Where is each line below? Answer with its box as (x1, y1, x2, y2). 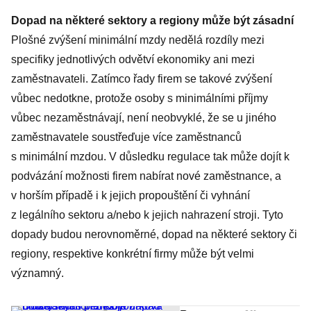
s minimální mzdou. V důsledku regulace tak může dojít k (11, 151, 289, 162)
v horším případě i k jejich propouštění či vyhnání (11, 190, 250, 201)
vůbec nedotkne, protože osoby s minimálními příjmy (11, 92, 268, 104)
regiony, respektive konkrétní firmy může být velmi (11, 248, 254, 260)
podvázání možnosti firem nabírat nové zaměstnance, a (11, 170, 281, 182)
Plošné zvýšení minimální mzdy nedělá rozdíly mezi (11, 34, 264, 46)
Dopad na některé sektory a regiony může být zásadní (11, 15, 294, 26)
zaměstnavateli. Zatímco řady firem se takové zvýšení (11, 73, 272, 85)
